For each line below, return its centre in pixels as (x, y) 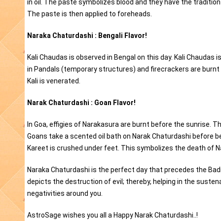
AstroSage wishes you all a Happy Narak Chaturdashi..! (112, 215)
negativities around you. (65, 194)
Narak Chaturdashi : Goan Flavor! (81, 103)
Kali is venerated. (54, 81)
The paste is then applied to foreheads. (90, 14)
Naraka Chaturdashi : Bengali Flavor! (87, 36)
